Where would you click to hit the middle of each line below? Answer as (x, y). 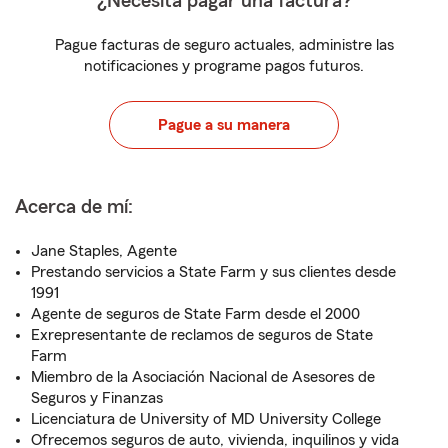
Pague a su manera (224, 125)
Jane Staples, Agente (104, 251)
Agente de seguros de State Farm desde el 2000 (195, 314)
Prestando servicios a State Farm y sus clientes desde (213, 272)
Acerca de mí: (74, 207)
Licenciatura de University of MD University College (206, 419)
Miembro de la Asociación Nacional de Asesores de (203, 377)
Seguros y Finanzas (97, 398)
